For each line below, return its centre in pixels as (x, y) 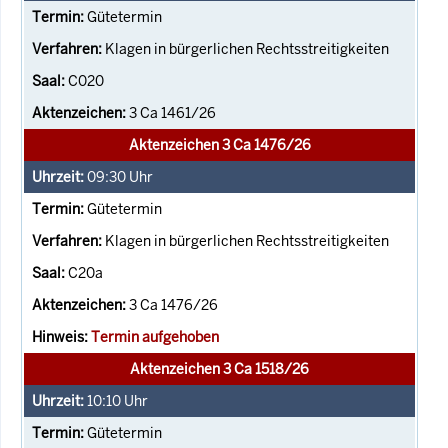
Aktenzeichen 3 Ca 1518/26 (219, 368)
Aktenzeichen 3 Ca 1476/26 (219, 144)
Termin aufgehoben (155, 336)
